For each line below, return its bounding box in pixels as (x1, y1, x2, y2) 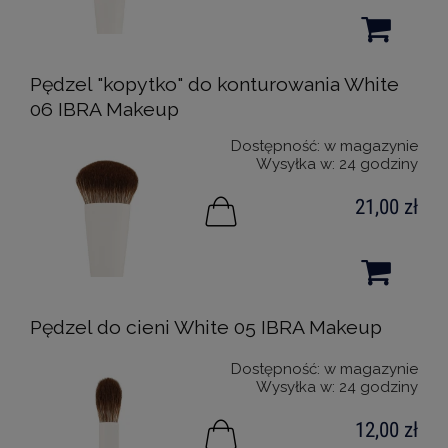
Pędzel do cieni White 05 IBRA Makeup (30, 316, 382, 340)
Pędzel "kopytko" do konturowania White (30, 73, 399, 97)
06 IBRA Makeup (30, 98, 179, 122)
